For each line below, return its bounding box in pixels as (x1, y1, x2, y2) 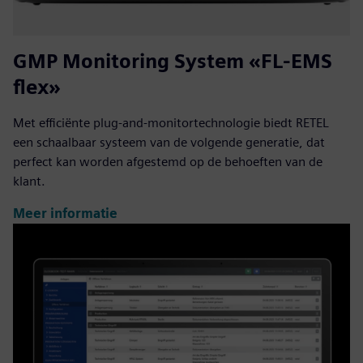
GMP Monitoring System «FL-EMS (13, 49, 332, 73)
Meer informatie (13, 206, 117, 222)
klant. (13, 173, 45, 189)
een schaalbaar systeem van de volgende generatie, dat (13, 134, 325, 150)
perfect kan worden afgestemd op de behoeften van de (13, 153, 322, 169)
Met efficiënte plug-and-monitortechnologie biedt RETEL (13, 114, 329, 130)
